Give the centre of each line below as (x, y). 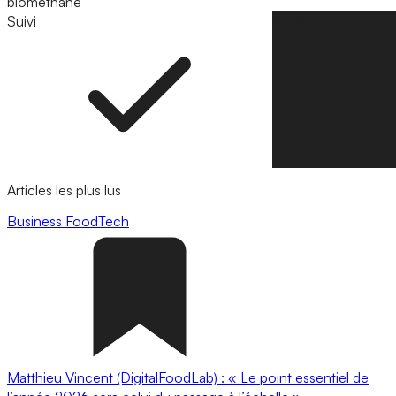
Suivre (292, 22)
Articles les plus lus (64, 190)
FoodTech (97, 221)
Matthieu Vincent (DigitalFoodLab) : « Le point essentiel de (188, 377)
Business (36, 221)
